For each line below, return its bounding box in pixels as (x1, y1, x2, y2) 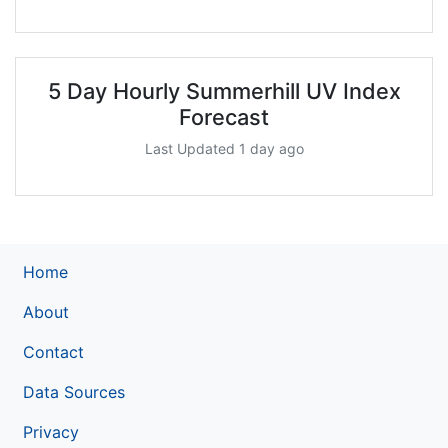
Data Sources (23, 381, 125, 402)
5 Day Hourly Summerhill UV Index (47, 77, 401, 104)
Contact (23, 341, 84, 362)
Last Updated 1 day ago (144, 139, 304, 157)
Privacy (23, 421, 79, 442)
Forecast (179, 103, 269, 130)
